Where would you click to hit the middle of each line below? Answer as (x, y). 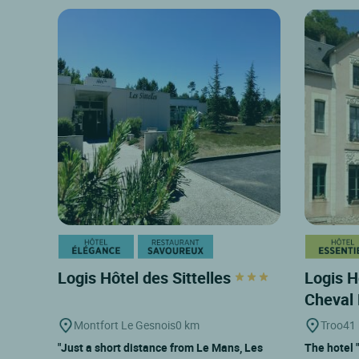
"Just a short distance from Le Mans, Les (160, 347)
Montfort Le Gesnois (125, 325)
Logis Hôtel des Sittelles (146, 277)
